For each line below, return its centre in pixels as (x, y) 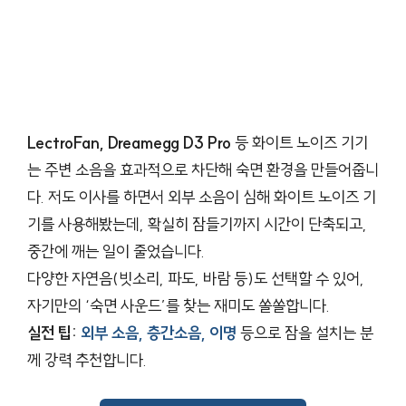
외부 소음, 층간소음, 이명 (159, 333)
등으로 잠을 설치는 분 (305, 333)
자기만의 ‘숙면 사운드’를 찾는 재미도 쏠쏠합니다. (179, 305)
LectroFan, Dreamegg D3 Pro (129, 142)
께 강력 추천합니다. (87, 360)
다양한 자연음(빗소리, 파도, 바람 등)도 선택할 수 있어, (196, 278)
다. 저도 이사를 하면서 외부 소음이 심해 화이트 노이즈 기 (202, 197)
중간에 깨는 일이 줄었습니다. (116, 251)
